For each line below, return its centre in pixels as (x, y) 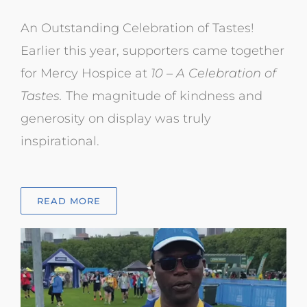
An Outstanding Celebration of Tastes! (137, 28)
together (257, 50)
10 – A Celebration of (211, 73)
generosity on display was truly (115, 118)
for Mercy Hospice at (84, 73)
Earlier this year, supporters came (125, 50)
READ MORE (69, 200)
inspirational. (60, 141)
